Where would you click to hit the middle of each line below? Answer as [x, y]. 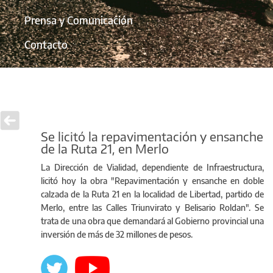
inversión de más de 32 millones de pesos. [117, 234]
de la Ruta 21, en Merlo [105, 148]
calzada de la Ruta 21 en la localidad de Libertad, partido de [152, 194]
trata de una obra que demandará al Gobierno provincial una [152, 221]
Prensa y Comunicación [79, 20]
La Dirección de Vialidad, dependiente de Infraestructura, [152, 167]
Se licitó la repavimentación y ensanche [152, 136]
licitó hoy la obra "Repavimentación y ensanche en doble [152, 180]
